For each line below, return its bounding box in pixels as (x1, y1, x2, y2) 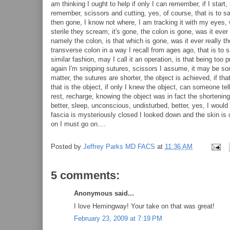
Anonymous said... (74, 189, 134, 197)
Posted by (51, 143, 83, 151)
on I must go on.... (51, 120, 106, 128)
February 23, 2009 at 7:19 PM (74, 215, 162, 222)
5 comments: (51, 169, 120, 182)
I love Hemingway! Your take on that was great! (74, 202, 215, 210)
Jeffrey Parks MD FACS (83, 143, 155, 151)
